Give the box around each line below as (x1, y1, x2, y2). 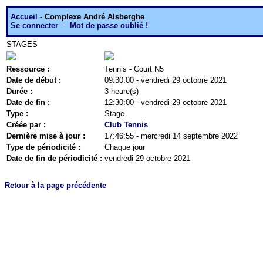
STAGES (6, 40, 38, 49)
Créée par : (6, 120, 46, 129)
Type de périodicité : (6, 143, 80, 151)
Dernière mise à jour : (6, 131, 85, 140)
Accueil (11, 12, 38, 21)
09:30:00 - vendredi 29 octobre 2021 (104, 76, 227, 85)
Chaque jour (104, 143, 145, 151)
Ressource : (6, 65, 49, 73)
